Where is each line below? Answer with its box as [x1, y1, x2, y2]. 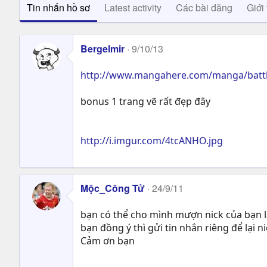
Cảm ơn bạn [80, 234, 135, 247]
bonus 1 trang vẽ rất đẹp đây [80, 94, 210, 108]
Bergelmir [80, 41, 125, 55]
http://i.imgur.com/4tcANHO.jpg [80, 133, 223, 147]
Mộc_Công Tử [80, 181, 145, 195]
